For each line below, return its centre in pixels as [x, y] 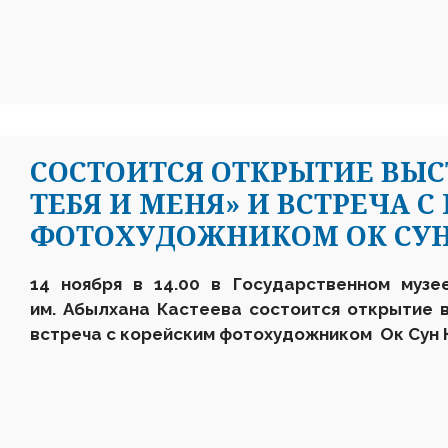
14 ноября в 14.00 [115, 284]
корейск [156, 334]
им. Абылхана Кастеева [139, 309]
